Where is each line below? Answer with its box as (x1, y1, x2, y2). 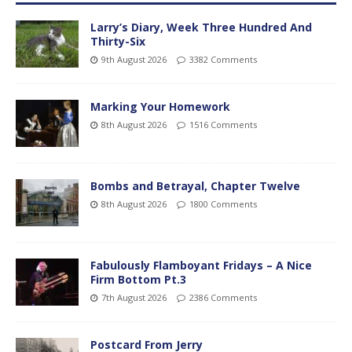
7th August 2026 (101, 291, 167, 303)
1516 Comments (189, 118, 257, 130)
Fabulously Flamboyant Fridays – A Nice (90, 257, 312, 273)
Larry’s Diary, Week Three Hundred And (90, 19, 312, 35)
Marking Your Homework (90, 98, 230, 114)
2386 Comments (189, 291, 257, 303)
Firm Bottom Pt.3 (90, 271, 186, 287)
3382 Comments (189, 53, 257, 65)
